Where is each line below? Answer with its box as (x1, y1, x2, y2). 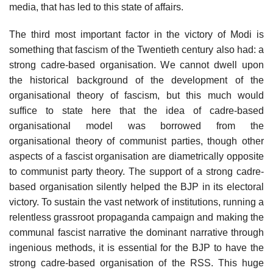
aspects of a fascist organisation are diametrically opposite (9, 151, 264, 161)
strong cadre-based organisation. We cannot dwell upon (9, 59, 264, 70)
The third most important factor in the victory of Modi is (9, 29, 264, 40)
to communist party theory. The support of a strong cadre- (9, 166, 264, 177)
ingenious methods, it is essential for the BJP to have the (9, 242, 264, 253)
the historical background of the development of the (9, 74, 264, 85)
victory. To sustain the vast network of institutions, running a (9, 196, 264, 207)
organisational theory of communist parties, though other (9, 135, 264, 146)
